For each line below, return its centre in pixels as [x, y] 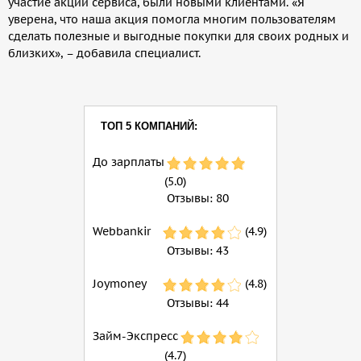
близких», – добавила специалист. [104, 54]
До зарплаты [129, 162]
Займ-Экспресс [135, 336]
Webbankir [122, 232]
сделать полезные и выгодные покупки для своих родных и [178, 37]
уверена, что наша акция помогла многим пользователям [172, 20]
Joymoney [120, 284]
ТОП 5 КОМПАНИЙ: [149, 127]
